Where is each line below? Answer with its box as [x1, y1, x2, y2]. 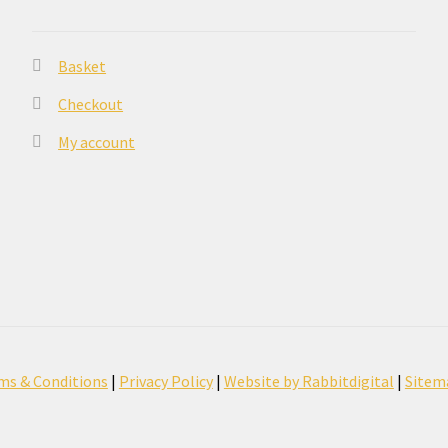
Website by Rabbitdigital [223, 370, 394, 391]
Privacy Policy [118, 370, 213, 391]
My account [58, 131, 136, 152]
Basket [58, 55, 107, 76]
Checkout [58, 93, 124, 114]
